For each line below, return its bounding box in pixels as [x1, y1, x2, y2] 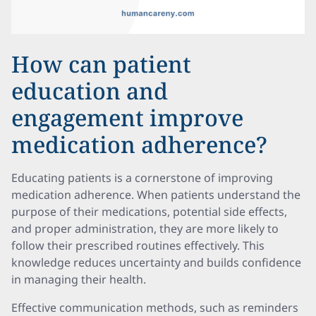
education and [11, 75, 168, 106]
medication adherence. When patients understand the [11, 187, 300, 202]
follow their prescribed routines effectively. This [11, 238, 265, 253]
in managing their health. [11, 272, 146, 287]
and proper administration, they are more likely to [11, 221, 279, 236]
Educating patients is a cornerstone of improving [11, 170, 273, 186]
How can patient [11, 49, 191, 79]
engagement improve [11, 102, 243, 133]
